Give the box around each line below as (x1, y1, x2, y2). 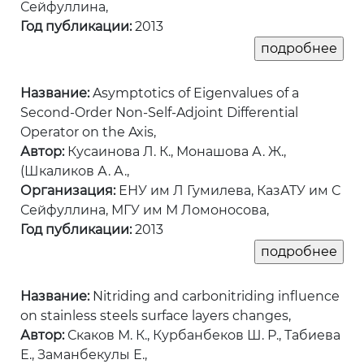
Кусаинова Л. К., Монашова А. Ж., (64, 144, 286, 160)
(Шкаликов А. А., (20, 163, 129, 180)
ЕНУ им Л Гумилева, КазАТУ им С (115, 183, 340, 199)
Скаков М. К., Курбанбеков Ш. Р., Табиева (64, 327, 340, 344)
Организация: (20, 183, 115, 199)
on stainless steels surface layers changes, (20, 308, 291, 324)
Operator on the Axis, (20, 124, 156, 141)
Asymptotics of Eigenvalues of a (89, 85, 299, 102)
